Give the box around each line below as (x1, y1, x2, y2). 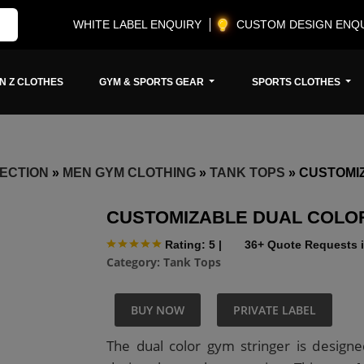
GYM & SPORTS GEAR (99, 76, 207, 88)
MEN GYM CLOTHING (63, 165, 196, 180)
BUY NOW (131, 302, 184, 318)
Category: (106, 254, 163, 271)
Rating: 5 (165, 237, 215, 251)
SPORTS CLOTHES (251, 76, 343, 88)
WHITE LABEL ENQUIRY (73, 18, 201, 31)
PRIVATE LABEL (233, 302, 316, 318)
